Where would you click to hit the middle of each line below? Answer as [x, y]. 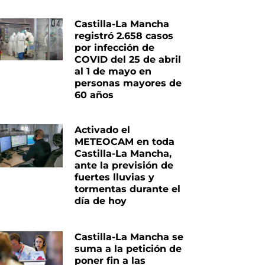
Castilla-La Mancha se [129, 237]
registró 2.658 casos [124, 36]
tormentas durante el [128, 189]
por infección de [115, 48]
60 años [94, 95]
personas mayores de [128, 83]
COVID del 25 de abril [128, 60]
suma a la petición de [128, 248]
